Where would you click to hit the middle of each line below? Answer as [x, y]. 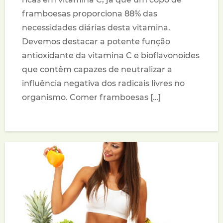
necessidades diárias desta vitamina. [96, 28]
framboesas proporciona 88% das [90, 14]
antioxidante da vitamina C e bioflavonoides [111, 56]
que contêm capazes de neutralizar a [97, 70]
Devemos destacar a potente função [96, 42]
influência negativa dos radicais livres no [104, 84]
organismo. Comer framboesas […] [92, 98]
